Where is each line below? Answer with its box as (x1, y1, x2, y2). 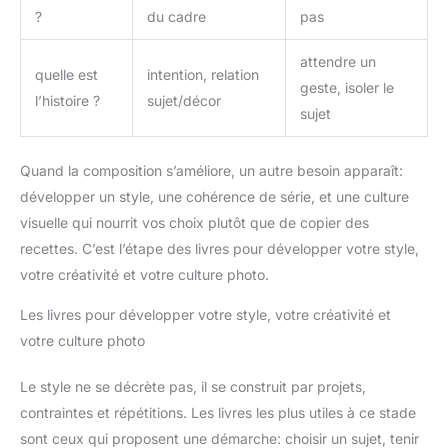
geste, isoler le (300, 78, 394, 96)
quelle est (35, 65, 98, 83)
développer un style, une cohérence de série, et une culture (20, 187, 409, 205)
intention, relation (147, 65, 259, 83)
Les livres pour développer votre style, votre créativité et (20, 305, 391, 323)
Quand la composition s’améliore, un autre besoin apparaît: (20, 161, 403, 179)
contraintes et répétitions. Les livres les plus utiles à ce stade (20, 403, 416, 421)
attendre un (300, 52, 376, 70)
